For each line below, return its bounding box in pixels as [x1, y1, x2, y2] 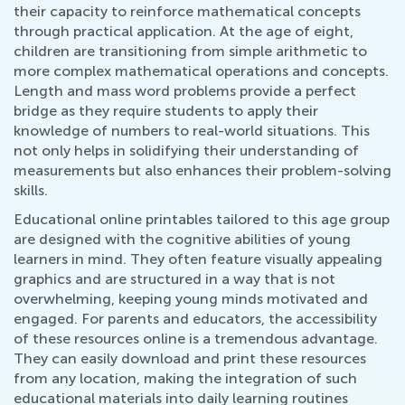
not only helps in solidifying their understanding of [14, 142, 359, 159]
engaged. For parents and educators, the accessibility [14, 310, 377, 327]
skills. [14, 182, 48, 199]
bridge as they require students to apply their [14, 102, 318, 119]
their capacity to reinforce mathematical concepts [14, 3, 361, 20]
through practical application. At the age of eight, [14, 23, 353, 40]
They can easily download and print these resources [14, 350, 366, 367]
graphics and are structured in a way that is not [14, 270, 335, 287]
